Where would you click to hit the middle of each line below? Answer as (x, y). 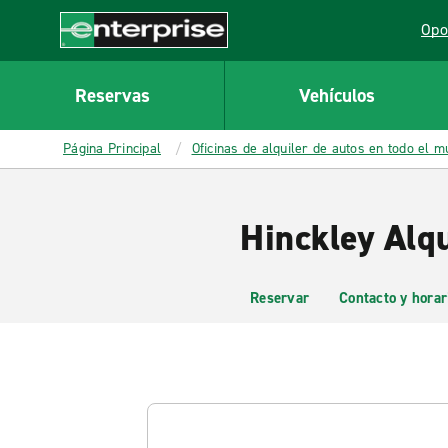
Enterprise (96, 58)
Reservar (279, 298)
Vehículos (336, 95)
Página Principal (112, 148)
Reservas (112, 95)
